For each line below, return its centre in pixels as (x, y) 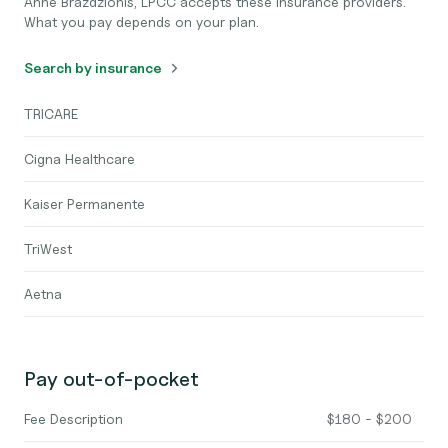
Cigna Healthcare (79, 158)
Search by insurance (93, 67)
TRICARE (51, 113)
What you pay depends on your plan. (141, 21)
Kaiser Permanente (84, 203)
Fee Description (73, 418)
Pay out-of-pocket (111, 379)
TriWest (48, 248)
